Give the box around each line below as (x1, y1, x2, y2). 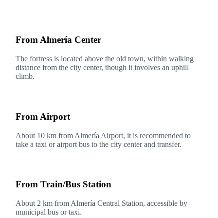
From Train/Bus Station (16, 179, 111, 190)
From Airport (16, 111, 70, 122)
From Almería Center (16, 35, 101, 45)
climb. (16, 72, 35, 81)
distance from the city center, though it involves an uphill (16, 63, 189, 72)
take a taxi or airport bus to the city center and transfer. (16, 140, 182, 148)
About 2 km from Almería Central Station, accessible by (16, 199, 187, 208)
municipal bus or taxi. (16, 208, 82, 217)
